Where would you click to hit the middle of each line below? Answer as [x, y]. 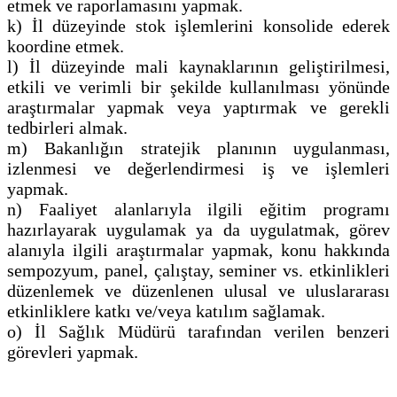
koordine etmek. [66, 47]
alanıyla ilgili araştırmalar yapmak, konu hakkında [198, 250]
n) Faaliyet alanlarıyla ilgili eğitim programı [198, 210]
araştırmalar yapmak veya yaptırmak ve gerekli [198, 108]
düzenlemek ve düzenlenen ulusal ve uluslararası [198, 291]
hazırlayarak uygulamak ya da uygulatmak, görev [198, 230]
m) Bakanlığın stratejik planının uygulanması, [198, 148]
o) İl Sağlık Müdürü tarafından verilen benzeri [198, 332]
